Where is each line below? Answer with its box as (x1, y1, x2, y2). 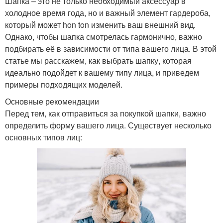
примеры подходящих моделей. (5, 78, 122, 90)
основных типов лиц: (5, 131, 82, 143)
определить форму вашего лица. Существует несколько (5, 119, 212, 131)
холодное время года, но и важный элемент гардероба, (5, 6, 211, 18)
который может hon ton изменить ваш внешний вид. (5, 18, 196, 30)
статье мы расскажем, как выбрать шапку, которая (5, 54, 192, 66)
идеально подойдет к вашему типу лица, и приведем (5, 66, 199, 78)
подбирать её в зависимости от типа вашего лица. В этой (5, 42, 217, 54)
